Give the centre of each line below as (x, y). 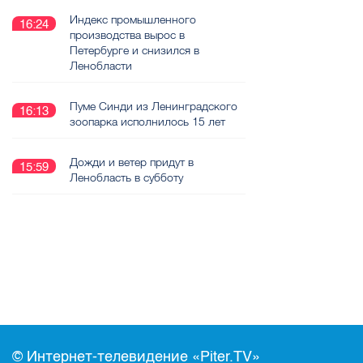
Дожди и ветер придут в (132, 162)
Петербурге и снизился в (135, 50)
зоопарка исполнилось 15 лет (147, 122)
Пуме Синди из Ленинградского (154, 106)
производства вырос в (127, 35)
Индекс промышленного (133, 19)
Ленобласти (101, 66)
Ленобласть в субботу (126, 177)
